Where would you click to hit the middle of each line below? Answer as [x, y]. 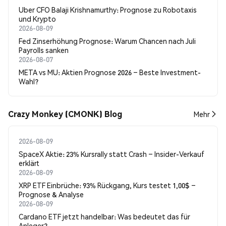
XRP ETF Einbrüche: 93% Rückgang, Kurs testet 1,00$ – [107, 185]
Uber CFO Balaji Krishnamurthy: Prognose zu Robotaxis [108, 10]
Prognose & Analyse [51, 194]
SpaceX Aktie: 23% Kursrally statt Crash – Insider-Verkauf [111, 154]
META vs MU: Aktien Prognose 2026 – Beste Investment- [110, 72]
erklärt [29, 163]
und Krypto [37, 19]
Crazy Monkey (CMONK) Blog [65, 114]
